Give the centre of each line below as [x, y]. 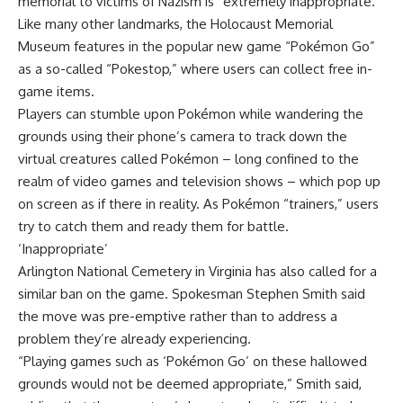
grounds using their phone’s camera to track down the [183, 136]
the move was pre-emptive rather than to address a [178, 316]
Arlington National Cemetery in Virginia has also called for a [197, 271]
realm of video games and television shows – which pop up [199, 181]
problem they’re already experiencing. [134, 338]
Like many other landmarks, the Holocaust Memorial [175, 23]
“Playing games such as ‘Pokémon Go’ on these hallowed [193, 361]
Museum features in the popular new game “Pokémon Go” [197, 46]
